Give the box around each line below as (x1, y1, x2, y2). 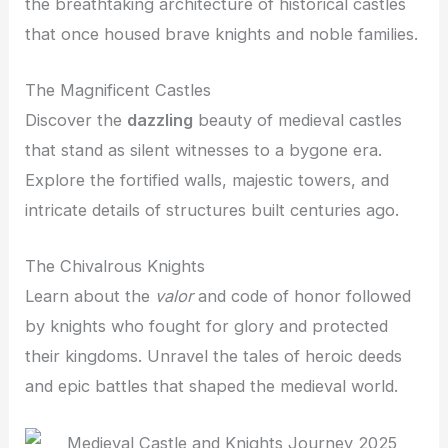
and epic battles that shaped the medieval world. (25, 376, 399, 397)
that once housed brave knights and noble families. (25, 23, 419, 44)
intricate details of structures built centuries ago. (25, 200, 400, 221)
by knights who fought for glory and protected (25, 316, 389, 337)
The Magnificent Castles (25, 80, 212, 101)
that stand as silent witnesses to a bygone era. (25, 140, 383, 161)
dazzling (127, 110, 194, 131)
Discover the (25, 110, 128, 131)
